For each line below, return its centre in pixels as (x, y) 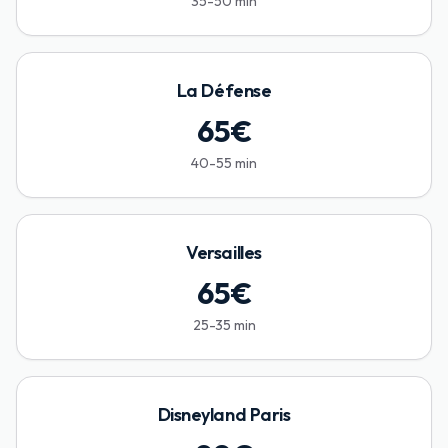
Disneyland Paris (224, 415)
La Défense (224, 91)
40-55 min (224, 163)
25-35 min (224, 325)
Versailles (224, 253)
